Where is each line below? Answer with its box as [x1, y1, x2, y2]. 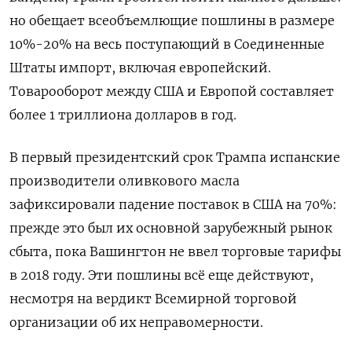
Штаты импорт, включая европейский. [9, 59, 271, 75]
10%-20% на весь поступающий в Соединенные [9, 35, 324, 52]
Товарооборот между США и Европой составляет [9, 82, 334, 99]
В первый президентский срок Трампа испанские [9, 148, 340, 165]
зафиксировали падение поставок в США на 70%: [9, 196, 337, 212]
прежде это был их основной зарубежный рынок [9, 219, 332, 236]
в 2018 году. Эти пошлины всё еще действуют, [9, 266, 313, 283]
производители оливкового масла [9, 172, 240, 189]
